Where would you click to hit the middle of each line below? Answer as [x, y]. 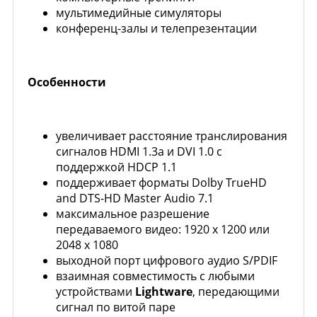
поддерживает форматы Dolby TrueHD [161, 182]
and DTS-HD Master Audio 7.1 [135, 198]
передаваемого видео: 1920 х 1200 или [163, 229]
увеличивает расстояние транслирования [172, 136]
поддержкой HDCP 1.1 [116, 167]
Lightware [164, 291]
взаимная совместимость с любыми [155, 276]
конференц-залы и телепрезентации [156, 28]
